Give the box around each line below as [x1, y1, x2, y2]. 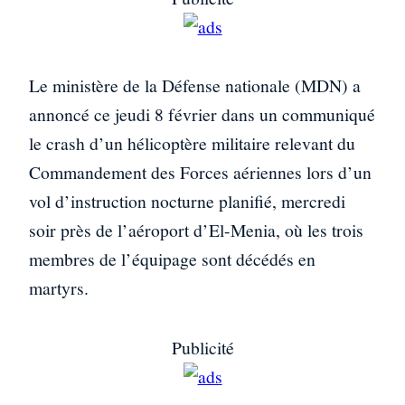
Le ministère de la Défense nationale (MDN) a [29, 73, 361, 99]
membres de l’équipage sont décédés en [29, 247, 316, 272]
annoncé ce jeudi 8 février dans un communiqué [29, 102, 375, 127]
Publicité [171, 334, 234, 360]
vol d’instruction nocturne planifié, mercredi [29, 189, 345, 214]
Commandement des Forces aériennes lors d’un [29, 160, 372, 185]
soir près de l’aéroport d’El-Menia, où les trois [29, 218, 363, 243]
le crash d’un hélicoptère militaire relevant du [29, 131, 355, 156]
